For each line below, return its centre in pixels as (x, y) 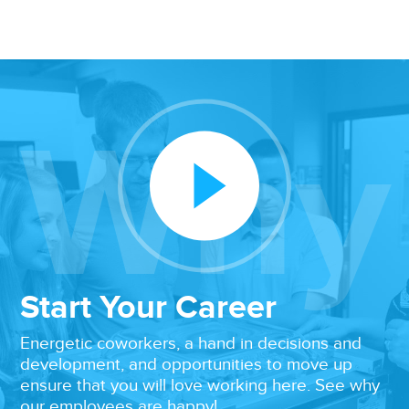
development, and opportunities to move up (187, 363)
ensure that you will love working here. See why (200, 384)
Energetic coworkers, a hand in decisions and (191, 342)
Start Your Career (149, 306)
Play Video (238, 192)
